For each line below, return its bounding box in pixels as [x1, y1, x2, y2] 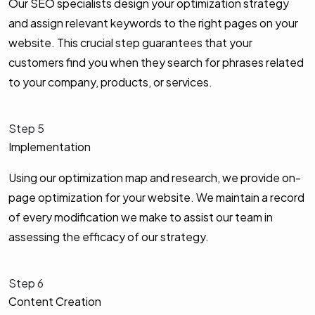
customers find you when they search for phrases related [8, 54, 304, 70]
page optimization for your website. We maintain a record [8, 189, 304, 205]
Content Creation [8, 293, 101, 309]
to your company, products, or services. [8, 74, 212, 89]
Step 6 [8, 275, 44, 290]
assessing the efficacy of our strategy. [8, 229, 209, 244]
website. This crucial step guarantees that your [8, 34, 252, 50]
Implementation [8, 139, 91, 154]
